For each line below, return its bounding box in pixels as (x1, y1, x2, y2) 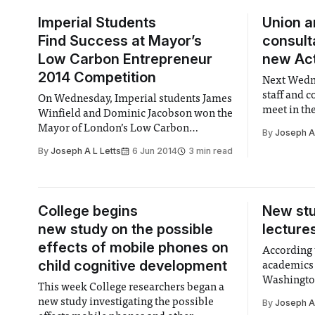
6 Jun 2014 (131, 146, 177, 156)
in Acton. (262, 149, 307, 160)
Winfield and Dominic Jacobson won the (37, 108, 233, 120)
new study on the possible (37, 221, 213, 238)
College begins (37, 202, 138, 219)
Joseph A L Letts (50, 146, 121, 156)
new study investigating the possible (37, 297, 214, 308)
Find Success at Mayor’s (37, 32, 202, 49)
